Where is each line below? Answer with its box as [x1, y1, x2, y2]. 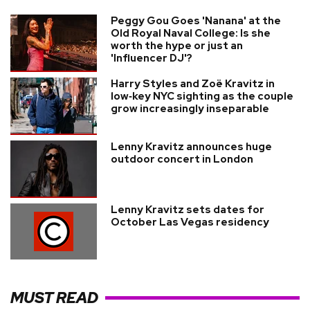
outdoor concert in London [111, 152, 253, 166]
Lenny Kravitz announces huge [111, 140, 272, 154]
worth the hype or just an [111, 39, 243, 53]
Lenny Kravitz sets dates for [111, 203, 264, 217]
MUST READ [10, 287, 98, 308]
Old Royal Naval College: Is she [111, 26, 271, 40]
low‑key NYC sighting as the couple [111, 89, 293, 103]
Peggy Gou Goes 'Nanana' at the [111, 14, 281, 28]
